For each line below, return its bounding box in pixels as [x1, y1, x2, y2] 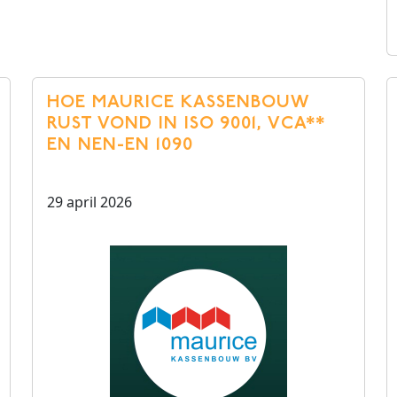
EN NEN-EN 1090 [47, 136, 193, 154]
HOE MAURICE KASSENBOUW [47, 94, 308, 112]
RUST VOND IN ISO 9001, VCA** [47, 115, 325, 133]
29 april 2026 [47, 192, 132, 212]
